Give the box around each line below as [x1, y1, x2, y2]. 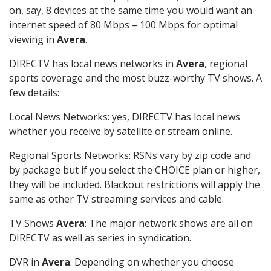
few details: [9, 86, 59, 100]
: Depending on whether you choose [70, 255, 234, 269]
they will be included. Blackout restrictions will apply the [9, 178, 260, 192]
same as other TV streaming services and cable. [9, 192, 224, 206]
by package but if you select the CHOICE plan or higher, [9, 163, 260, 177]
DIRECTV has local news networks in [9, 57, 176, 71]
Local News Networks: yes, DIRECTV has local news [9, 110, 240, 124]
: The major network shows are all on [85, 217, 253, 230]
